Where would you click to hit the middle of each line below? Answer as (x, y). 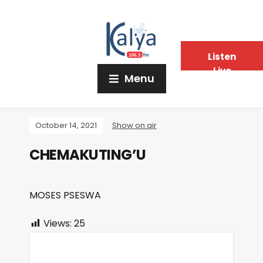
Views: (58, 223)
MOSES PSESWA (65, 195)
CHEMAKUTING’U (88, 155)
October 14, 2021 (66, 125)
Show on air (134, 125)
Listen (222, 57)
